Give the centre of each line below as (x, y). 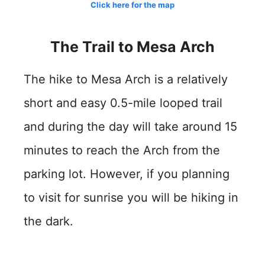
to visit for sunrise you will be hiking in (131, 198)
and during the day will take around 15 (130, 127)
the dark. (49, 221)
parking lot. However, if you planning (127, 174)
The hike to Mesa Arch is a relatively (126, 79)
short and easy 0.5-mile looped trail (123, 103)
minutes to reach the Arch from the (122, 150)
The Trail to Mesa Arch (132, 47)
